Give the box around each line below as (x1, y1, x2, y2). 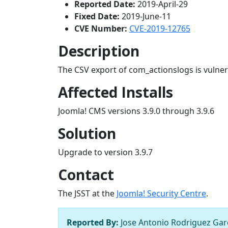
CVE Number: (74, 23, 127, 35)
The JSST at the (58, 188, 117, 199)
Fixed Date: (74, 11, 120, 22)
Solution (58, 124, 116, 144)
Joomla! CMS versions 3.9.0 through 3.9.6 (58, 105, 214, 117)
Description (58, 41, 139, 61)
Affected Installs (58, 82, 173, 102)
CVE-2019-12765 (129, 23, 190, 35)
